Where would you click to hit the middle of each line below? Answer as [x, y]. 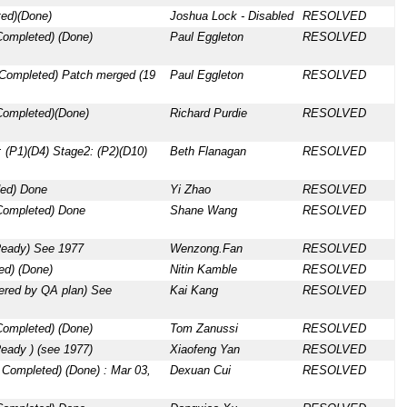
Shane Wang [203, 211]
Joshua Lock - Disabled [231, 17]
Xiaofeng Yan [204, 350]
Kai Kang [194, 291]
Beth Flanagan [208, 152]
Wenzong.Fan [206, 249]
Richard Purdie [208, 114]
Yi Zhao [190, 190]
